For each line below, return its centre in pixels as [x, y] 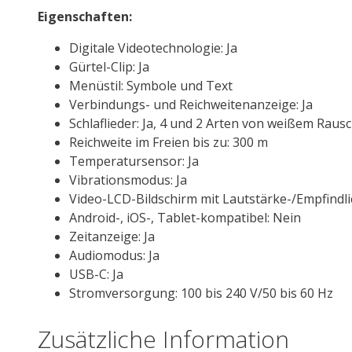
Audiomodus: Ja [114, 255]
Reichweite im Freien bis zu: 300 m [169, 142]
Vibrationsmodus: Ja [128, 180]
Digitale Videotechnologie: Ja [153, 48]
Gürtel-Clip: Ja [109, 66]
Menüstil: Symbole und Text [151, 85]
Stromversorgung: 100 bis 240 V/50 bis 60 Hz [201, 293]
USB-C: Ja [96, 274]
